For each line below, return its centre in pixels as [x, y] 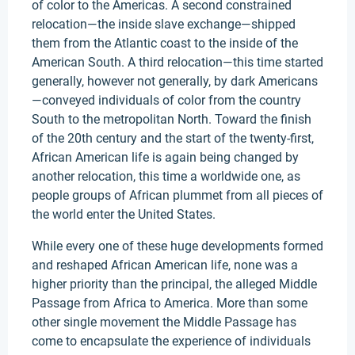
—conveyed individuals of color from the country [166, 100]
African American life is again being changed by [165, 157]
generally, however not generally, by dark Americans [175, 81]
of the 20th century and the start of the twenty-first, [173, 138]
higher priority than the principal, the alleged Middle [174, 284]
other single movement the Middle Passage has [164, 322]
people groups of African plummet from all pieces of [177, 195]
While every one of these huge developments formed [177, 246]
